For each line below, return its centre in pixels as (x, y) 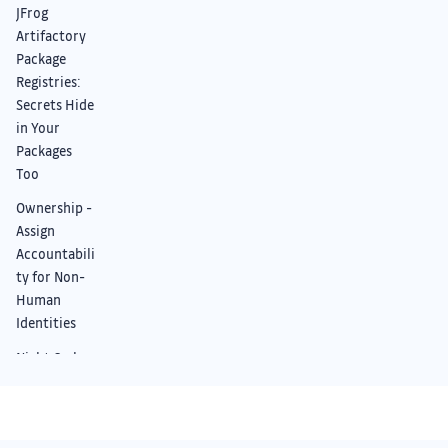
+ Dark (35, 426)
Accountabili (55, 254)
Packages (44, 151)
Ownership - (54, 208)
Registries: (48, 82)
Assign (35, 231)
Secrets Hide (55, 105)
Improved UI (54, 403)
